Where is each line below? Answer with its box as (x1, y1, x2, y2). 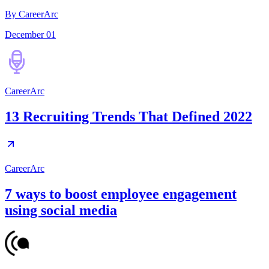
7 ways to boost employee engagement (5, 186, 237, 202)
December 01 (5, 29, 56, 40)
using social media (5, 202, 117, 218)
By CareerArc (5, 8, 58, 19)
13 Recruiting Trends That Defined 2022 (5, 108, 252, 124)
